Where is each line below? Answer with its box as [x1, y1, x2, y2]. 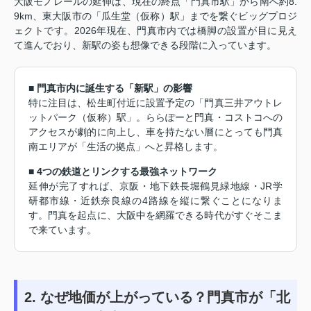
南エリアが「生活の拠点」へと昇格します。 [28, 140, 223, 152]
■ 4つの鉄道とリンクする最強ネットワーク [28, 165, 217, 177]
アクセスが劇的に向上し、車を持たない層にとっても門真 [28, 126, 283, 137]
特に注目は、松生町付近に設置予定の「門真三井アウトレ [28, 96, 283, 108]
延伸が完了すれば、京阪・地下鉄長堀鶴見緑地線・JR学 [28, 180, 283, 192]
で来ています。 [28, 224, 96, 235]
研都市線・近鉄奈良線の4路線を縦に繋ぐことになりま [28, 194, 283, 206]
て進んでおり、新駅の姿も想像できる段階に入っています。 [14, 39, 276, 51]
